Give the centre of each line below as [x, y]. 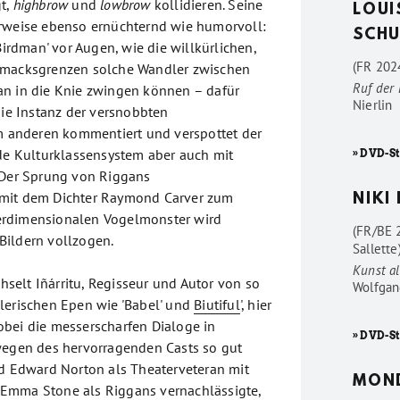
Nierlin [372, 105]
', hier [256, 304]
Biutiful [217, 304]
